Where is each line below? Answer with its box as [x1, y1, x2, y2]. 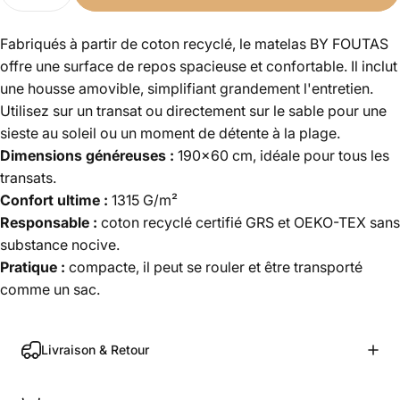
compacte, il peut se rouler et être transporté [69, 258, 362, 276]
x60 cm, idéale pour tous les [201, 146, 389, 164]
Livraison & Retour [41, 342, 149, 357]
